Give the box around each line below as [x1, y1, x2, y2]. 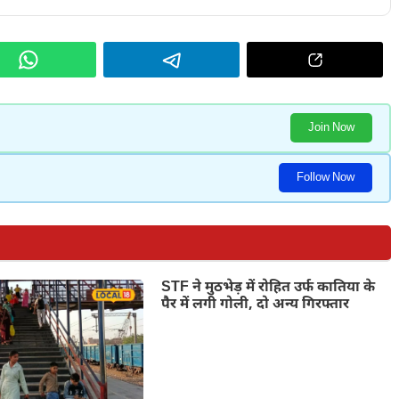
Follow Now [296, 170, 354, 186]
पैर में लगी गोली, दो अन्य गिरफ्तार [160, 296, 349, 315]
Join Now [307, 120, 354, 136]
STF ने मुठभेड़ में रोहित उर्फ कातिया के [160, 279, 375, 298]
